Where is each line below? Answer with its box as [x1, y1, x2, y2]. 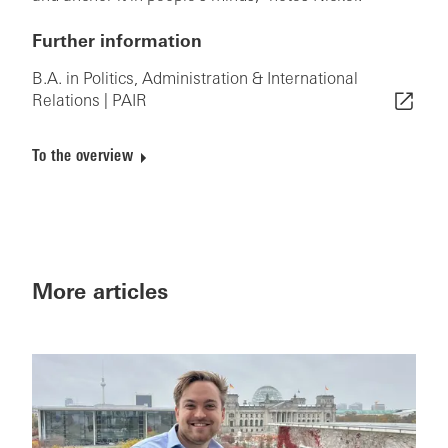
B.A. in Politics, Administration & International [32, 72, 358, 89]
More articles [32, 283, 168, 305]
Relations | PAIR [32, 94, 147, 111]
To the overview [32, 149, 133, 166]
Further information [32, 34, 202, 52]
